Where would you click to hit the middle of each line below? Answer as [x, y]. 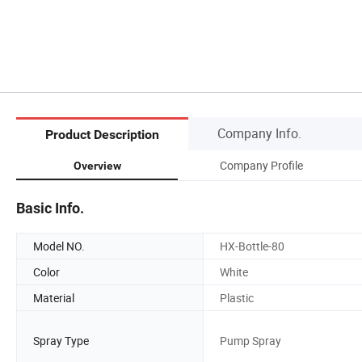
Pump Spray [250, 340]
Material [54, 297]
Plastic [237, 297]
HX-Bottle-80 [252, 246]
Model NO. [59, 246]
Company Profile [261, 165]
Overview [97, 165]
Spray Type [61, 340]
